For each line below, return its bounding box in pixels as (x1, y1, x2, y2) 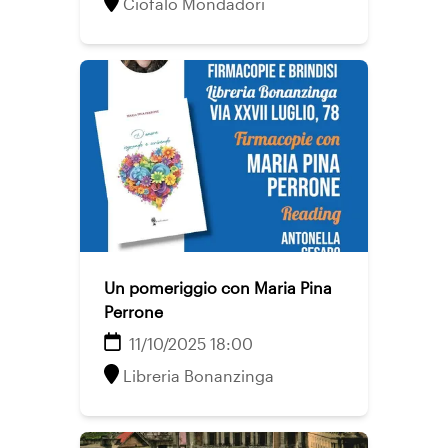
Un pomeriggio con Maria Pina (104, 278, 332, 297)
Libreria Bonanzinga (123, 366, 274, 385)
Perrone (104, 302, 163, 321)
